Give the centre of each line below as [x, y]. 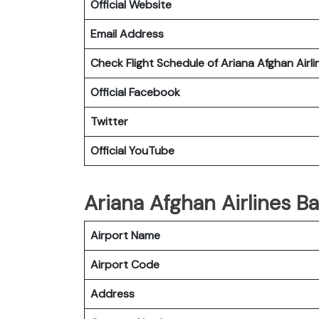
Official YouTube [132, 150]
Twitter [109, 121]
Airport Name [125, 235]
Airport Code [125, 264]
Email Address [127, 33]
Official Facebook [135, 92]
